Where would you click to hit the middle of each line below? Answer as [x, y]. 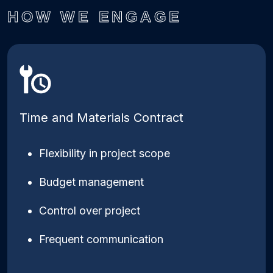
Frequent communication [101, 239]
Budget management [91, 182]
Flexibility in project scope [105, 153]
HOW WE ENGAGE [95, 16]
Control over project [90, 211]
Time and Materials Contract [101, 118]
